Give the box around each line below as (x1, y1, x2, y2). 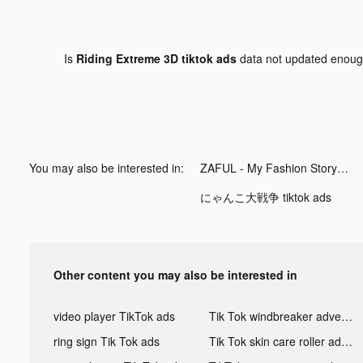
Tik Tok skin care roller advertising (340, 332, 352, 349)
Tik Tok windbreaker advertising (340, 307, 352, 324)
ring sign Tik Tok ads (53, 332, 160, 349)
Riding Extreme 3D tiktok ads (75, 49, 237, 66)
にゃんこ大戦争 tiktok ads (200, 188, 331, 205)
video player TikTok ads (53, 307, 175, 324)
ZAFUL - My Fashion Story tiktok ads (337, 159, 348, 176)
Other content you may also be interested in (53, 266, 297, 283)
